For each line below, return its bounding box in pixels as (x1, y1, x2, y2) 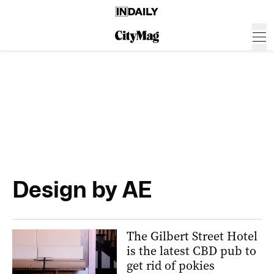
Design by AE (12, 176, 152, 202)
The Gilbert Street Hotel (127, 228, 257, 245)
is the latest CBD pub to (127, 243, 256, 259)
